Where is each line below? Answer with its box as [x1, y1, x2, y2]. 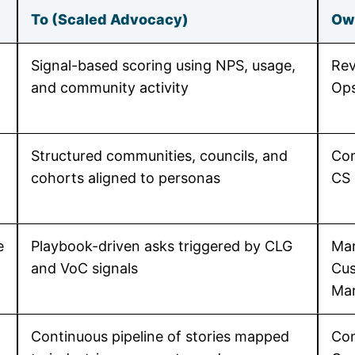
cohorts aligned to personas [31, 170, 220, 186]
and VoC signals [31, 260, 138, 277]
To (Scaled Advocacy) [31, 11, 189, 28]
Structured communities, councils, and [31, 147, 288, 164]
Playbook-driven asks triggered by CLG [31, 238, 292, 254]
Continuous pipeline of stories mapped [31, 328, 289, 345]
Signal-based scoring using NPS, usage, [31, 57, 296, 74]
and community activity [31, 79, 189, 96]
